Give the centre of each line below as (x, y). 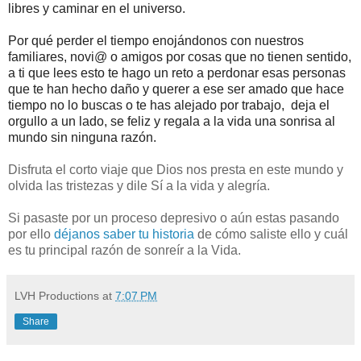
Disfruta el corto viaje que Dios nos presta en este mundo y (176, 170)
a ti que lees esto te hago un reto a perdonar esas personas (177, 73)
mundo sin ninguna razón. (82, 138)
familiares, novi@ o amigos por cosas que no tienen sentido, (180, 57)
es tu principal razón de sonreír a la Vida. (124, 251)
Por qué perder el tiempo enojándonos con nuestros (156, 41)
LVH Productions (57, 296)
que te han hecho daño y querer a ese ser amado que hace (176, 89)
